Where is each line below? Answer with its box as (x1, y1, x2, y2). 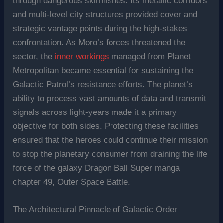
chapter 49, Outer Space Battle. (13, 177, 131, 187)
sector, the (13, 52, 55, 62)
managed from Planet (109, 52, 191, 62)
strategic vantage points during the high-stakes (13, 24, 188, 34)
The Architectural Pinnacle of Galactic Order (13, 205, 178, 215)
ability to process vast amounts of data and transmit (13, 94, 207, 104)
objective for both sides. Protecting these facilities (13, 121, 199, 131)
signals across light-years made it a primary (13, 108, 177, 117)
